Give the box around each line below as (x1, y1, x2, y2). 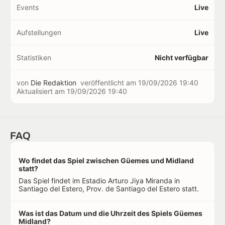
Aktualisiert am (17, 86, 67, 95)
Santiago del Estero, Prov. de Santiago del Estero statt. (19, 184, 199, 193)
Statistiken (17, 53, 51, 62)
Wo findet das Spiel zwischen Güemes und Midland (19, 156, 194, 165)
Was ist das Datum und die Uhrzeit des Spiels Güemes (19, 208, 202, 217)
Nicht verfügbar (155, 53, 208, 62)
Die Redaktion (31, 78, 76, 87)
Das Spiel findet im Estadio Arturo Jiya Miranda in (19, 176, 180, 185)
